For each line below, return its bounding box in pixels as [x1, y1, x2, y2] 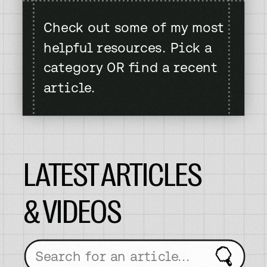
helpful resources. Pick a [43, 40, 212, 56]
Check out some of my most [43, 20, 225, 36]
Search [34, 237, 70, 252]
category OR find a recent [43, 60, 218, 76]
